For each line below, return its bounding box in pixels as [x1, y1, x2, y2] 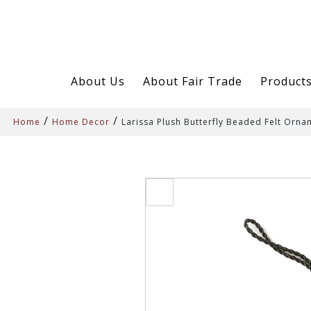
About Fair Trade [142, 73, 242, 89]
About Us [70, 73, 125, 89]
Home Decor [52, 115, 110, 128]
